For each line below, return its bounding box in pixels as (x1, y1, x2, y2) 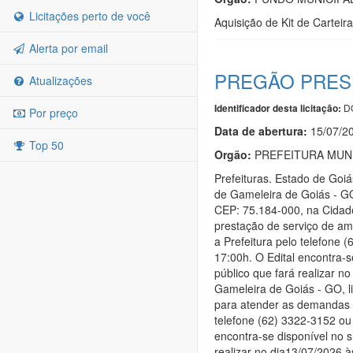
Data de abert (214, 122, 286, 139)
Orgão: (214, 146, 251, 162)
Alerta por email (26, 40, 108, 56)
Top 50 (26, 137, 64, 153)
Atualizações (26, 72, 92, 88)
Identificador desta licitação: (214, 101, 341, 115)
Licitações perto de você (26, 8, 150, 24)
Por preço (26, 105, 78, 121)
